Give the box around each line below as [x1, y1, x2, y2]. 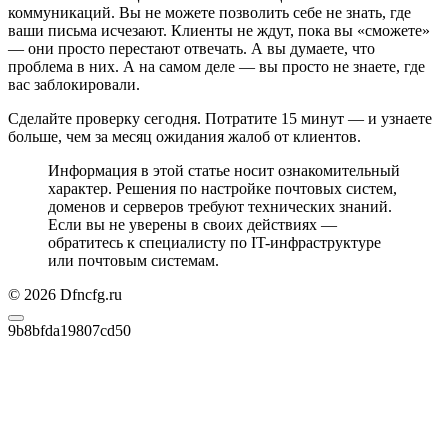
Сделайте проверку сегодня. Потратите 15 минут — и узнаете [8, 110, 432, 128]
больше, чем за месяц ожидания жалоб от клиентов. [8, 128, 361, 146]
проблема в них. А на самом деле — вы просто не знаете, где [8, 58, 425, 76]
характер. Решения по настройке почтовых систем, [48, 180, 397, 198]
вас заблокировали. [8, 76, 140, 94]
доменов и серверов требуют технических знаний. [48, 198, 392, 216]
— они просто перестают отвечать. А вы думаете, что [8, 40, 375, 58]
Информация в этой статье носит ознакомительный [48, 162, 400, 180]
